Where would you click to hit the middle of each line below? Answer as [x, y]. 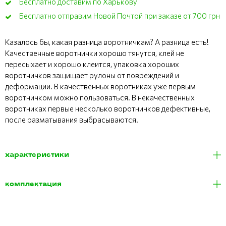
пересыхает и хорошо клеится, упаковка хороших [92, 64]
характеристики [37, 155]
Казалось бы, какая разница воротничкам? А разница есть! [107, 42]
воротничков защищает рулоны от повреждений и [92, 75]
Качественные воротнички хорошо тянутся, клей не [95, 53]
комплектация [33, 184]
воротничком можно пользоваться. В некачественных [100, 97]
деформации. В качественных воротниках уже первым [100, 86]
